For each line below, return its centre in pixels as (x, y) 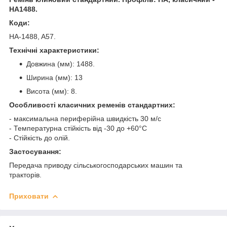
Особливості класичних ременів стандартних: (92, 105)
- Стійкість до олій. (40, 138)
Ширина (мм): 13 (54, 77)
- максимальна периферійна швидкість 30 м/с (85, 118)
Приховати (29, 196)
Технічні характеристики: (54, 50)
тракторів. (26, 175)
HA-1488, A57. (32, 36)
